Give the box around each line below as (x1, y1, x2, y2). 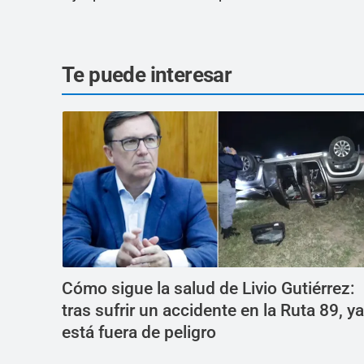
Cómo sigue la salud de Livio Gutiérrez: (62, 279, 355, 299)
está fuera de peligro (62, 323, 216, 343)
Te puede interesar (62, 63, 232, 88)
